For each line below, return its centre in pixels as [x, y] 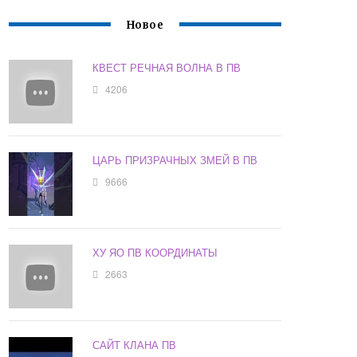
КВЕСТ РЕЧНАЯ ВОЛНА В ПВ [167, 68]
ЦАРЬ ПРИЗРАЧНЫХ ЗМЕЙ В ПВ [175, 160]
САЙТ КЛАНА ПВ [135, 345]
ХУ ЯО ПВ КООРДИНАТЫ [155, 253]
